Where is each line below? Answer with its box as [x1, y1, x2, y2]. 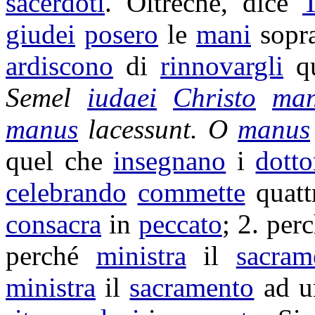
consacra [6, 209, 101, 239]
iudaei [87, 82, 157, 112]
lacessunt [88, 114, 191, 144]
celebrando [6, 177, 127, 207]
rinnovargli [160, 51, 283, 81]
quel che [6, 146, 114, 176]
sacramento [129, 272, 255, 302]
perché [6, 240, 96, 271]
